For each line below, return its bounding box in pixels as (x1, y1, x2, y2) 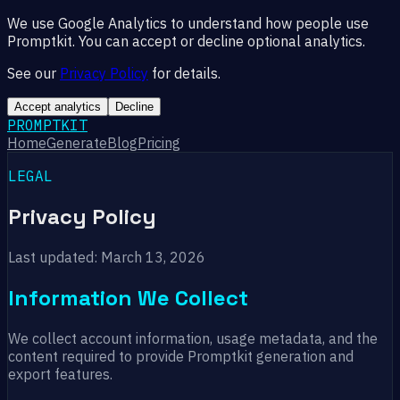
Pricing (137, 134, 180, 152)
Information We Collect (8, 283, 248, 312)
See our (7, 64, 60, 82)
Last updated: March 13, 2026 (8, 247, 205, 266)
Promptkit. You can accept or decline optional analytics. (7, 32, 365, 50)
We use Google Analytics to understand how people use (7, 14, 369, 32)
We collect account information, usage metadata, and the (8, 329, 378, 347)
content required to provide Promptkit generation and (8, 346, 354, 365)
